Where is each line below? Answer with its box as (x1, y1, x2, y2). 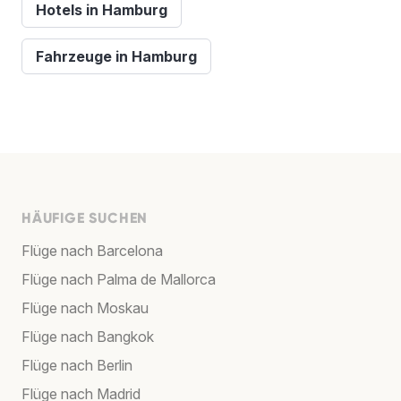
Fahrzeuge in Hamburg (36, 47, 197, 66)
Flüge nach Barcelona (21, 242, 163, 260)
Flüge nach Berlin (21, 356, 132, 375)
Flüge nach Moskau (21, 299, 149, 318)
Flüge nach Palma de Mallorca (21, 270, 216, 289)
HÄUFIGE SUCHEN (21, 209, 149, 227)
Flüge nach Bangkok (21, 328, 154, 346)
